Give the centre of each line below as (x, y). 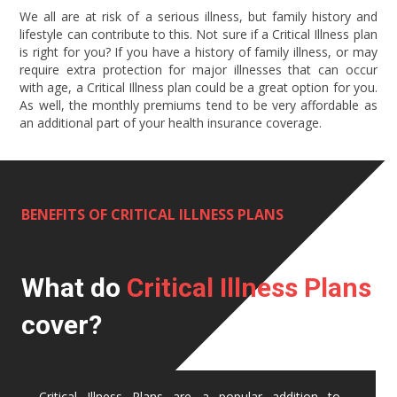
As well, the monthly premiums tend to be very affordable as (198, 105)
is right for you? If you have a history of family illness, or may (198, 51)
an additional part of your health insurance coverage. (171, 122)
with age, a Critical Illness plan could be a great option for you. (198, 87)
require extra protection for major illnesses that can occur (198, 69)
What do (74, 288)
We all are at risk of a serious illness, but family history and (198, 16)
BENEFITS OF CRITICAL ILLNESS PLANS (152, 215)
